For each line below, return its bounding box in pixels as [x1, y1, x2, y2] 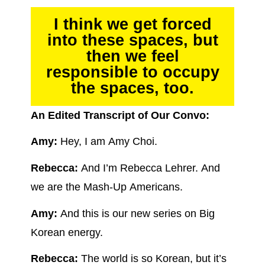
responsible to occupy [46, 63, 219, 81]
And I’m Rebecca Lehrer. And [77, 162, 220, 174]
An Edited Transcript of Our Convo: [30, 109, 209, 121]
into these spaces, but [47, 31, 218, 49]
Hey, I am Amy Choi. [57, 135, 157, 148]
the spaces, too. [71, 79, 194, 97]
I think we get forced [53, 15, 212, 33]
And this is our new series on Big [57, 207, 215, 219]
